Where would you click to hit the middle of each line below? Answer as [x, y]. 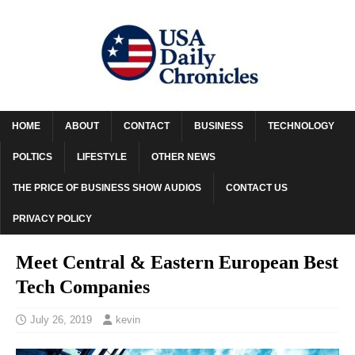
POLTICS [32, 157]
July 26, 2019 [61, 320]
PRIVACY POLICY [52, 219]
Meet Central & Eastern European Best [177, 262]
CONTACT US [257, 188]
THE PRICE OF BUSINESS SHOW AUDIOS [107, 188]
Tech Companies [83, 287]
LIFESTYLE [102, 157]
